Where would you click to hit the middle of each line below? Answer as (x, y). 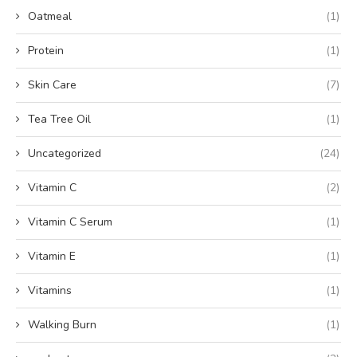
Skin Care (52, 84)
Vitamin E (52, 256)
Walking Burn (62, 324)
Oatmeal (50, 16)
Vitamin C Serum (70, 222)
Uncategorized (65, 153)
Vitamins (50, 290)
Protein (46, 50)
